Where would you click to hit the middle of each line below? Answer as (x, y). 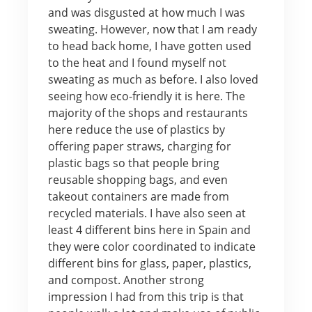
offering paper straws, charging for (139, 146)
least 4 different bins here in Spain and (149, 229)
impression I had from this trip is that (146, 296)
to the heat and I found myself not (137, 62)
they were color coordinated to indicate (151, 246)
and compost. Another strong (126, 280)
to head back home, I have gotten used (149, 46)
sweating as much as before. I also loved (153, 79)
